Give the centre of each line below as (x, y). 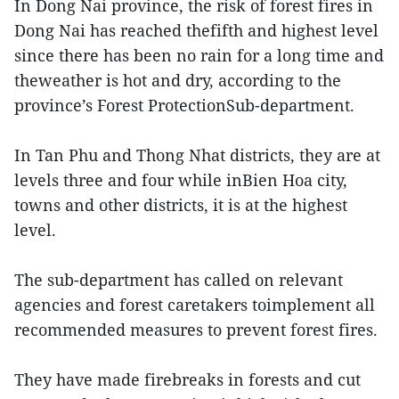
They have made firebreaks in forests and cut (187, 379)
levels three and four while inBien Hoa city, (181, 180)
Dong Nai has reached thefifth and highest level (196, 30)
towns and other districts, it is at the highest (181, 205)
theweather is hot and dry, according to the (178, 80)
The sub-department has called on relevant (179, 280)
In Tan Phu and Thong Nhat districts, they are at (197, 155)
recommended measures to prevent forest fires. (196, 330)
